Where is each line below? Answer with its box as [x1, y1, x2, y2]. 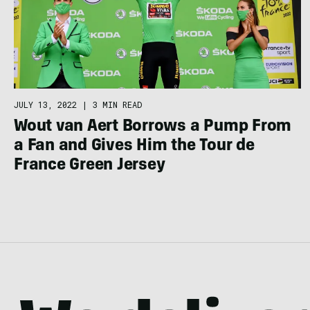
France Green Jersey [14, 157, 165, 174]
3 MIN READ [93, 98, 142, 110]
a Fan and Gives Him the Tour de [14, 138, 255, 155]
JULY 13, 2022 [14, 98, 77, 110]
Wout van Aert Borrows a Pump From [14, 118, 292, 136]
